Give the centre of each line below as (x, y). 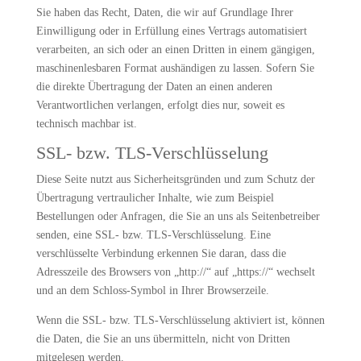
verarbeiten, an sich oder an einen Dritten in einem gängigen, (175, 50)
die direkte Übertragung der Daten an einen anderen (154, 87)
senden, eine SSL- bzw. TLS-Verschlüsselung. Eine (153, 235)
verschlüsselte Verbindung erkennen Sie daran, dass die (161, 253)
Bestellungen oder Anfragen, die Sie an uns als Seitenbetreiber (178, 216)
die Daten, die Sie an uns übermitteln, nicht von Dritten (163, 339)
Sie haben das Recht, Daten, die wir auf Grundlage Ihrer (164, 12)
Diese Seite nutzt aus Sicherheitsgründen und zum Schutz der (175, 179)
